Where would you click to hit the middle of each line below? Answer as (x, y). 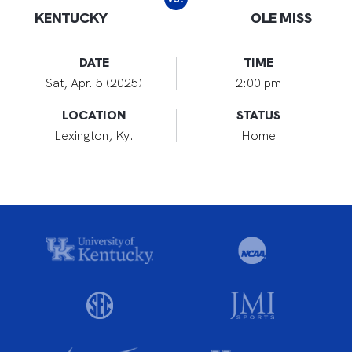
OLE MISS (281, 18)
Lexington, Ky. (94, 136)
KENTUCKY (71, 18)
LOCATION (94, 115)
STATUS (258, 115)
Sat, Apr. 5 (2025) (94, 83)
